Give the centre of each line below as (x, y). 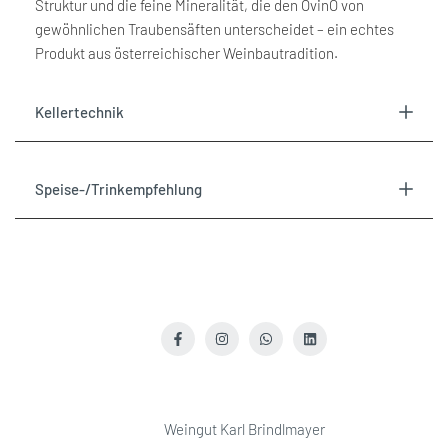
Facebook (208, 344)
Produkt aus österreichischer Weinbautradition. (186, 52)
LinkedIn (337, 344)
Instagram (253, 344)
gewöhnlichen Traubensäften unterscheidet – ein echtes (214, 28)
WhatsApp (298, 344)
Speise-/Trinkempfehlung (118, 188)
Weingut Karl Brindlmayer (244, 428)
